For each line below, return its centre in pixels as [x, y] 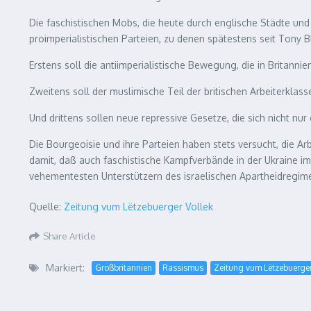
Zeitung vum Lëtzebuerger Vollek [138, 207]
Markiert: [65, 268]
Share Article [69, 236]
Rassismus [183, 267]
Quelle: [47, 207]
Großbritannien [124, 267]
